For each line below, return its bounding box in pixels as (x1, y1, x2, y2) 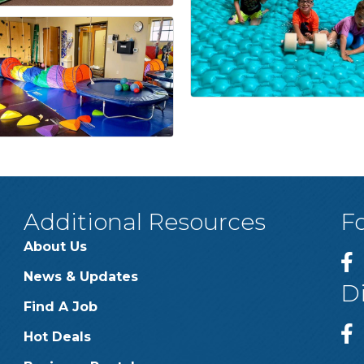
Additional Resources (23, 207, 266, 236)
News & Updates (23, 268, 138, 284)
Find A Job (23, 298, 97, 314)
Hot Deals (23, 328, 91, 344)
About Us (23, 238, 87, 254)
